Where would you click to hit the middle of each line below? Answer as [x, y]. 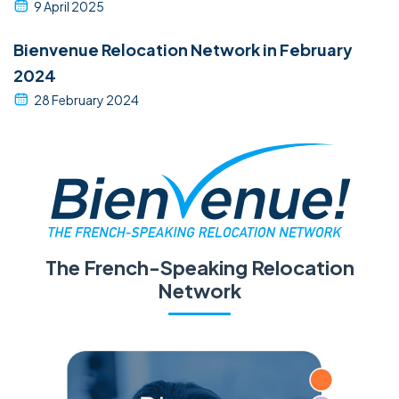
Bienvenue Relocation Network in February [183, 49]
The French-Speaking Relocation [199, 268]
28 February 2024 [86, 99]
